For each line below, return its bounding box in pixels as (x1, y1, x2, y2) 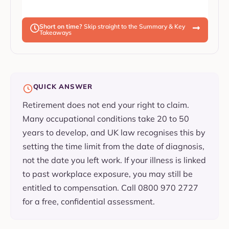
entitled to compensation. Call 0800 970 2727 (22, 182, 198, 193)
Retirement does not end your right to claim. (22, 100, 189, 110)
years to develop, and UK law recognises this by (22, 127, 205, 138)
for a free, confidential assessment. (22, 196, 155, 207)
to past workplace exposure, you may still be (22, 169, 193, 179)
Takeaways (39, 28, 72, 36)
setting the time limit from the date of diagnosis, (22, 141, 204, 152)
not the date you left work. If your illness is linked (22, 155, 206, 166)
